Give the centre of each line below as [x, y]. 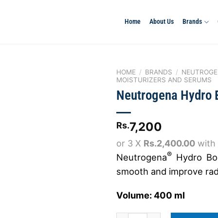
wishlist [32, 122]
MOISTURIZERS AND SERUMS [164, 80]
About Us [162, 22]
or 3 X [130, 143]
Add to [32, 113]
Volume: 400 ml [151, 195]
